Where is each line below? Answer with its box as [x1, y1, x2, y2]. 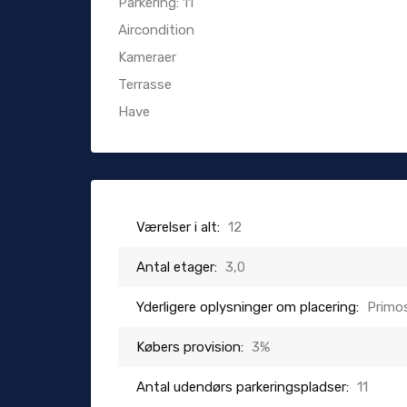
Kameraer [118, 49, 176, 66]
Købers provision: [136, 339, 243, 356]
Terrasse [118, 76, 172, 94]
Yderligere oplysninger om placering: [136, 299, 359, 316]
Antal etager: [136, 259, 217, 276]
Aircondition [118, 22, 194, 39]
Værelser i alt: [136, 219, 220, 236]
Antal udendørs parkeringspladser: [136, 379, 349, 396]
